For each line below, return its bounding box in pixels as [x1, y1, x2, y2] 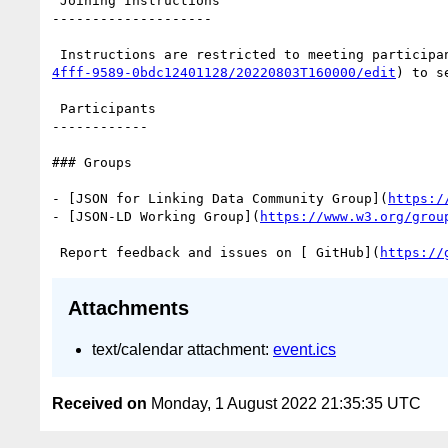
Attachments [68, 297, 189, 320]
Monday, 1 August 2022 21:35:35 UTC [147, 395, 421, 413]
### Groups [52, 154, 132, 170]
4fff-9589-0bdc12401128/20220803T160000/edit [52, 64, 396, 80]
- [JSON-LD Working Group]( [52, 208, 260, 224]
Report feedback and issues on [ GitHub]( [60, 244, 380, 260]
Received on [52, 395, 147, 413]
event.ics [273, 340, 336, 358]
